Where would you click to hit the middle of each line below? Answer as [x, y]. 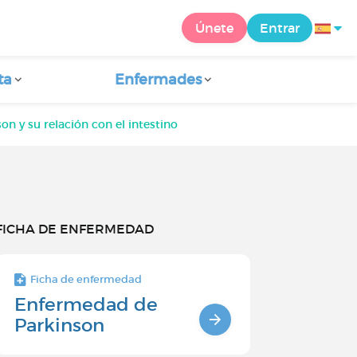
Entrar [280, 28]
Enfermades [158, 80]
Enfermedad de [86, 304]
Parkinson [59, 325]
